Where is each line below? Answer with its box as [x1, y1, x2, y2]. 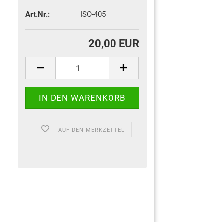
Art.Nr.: [25, 9, 50, 19]
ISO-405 [80, 9, 106, 19]
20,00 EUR [88, 37, 139, 50]
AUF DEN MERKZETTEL [58, 127, 125, 133]
